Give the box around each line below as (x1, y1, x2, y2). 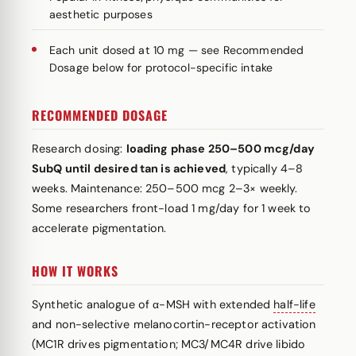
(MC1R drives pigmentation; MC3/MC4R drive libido (32, 337, 306, 351)
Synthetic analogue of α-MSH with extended (32, 297, 274, 311)
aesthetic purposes (49, 7, 153, 21)
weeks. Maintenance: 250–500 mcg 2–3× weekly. (32, 181, 298, 195)
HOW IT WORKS (32, 261, 118, 281)
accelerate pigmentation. (32, 221, 167, 235)
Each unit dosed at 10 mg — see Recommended (49, 43, 304, 57)
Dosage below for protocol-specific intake (49, 60, 273, 75)
